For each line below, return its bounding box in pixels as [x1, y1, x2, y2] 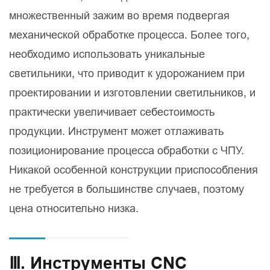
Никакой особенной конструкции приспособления [9, 163, 258, 177]
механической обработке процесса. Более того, [9, 28, 250, 42]
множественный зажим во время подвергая [9, 9, 230, 22]
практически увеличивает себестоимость [9, 105, 215, 119]
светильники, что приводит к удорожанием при [9, 67, 245, 80]
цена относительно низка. [9, 202, 139, 215]
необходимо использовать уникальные [9, 48, 205, 61]
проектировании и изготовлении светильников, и [9, 86, 256, 99]
